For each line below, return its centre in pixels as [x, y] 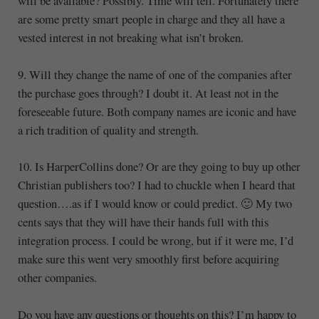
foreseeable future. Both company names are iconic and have [157, 111]
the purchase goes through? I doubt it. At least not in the [148, 93]
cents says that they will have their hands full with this [143, 222]
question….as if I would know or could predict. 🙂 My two [155, 204]
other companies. [57, 278]
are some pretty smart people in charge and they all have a [151, 19]
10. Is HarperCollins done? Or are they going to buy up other [159, 167]
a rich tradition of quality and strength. [108, 130]
